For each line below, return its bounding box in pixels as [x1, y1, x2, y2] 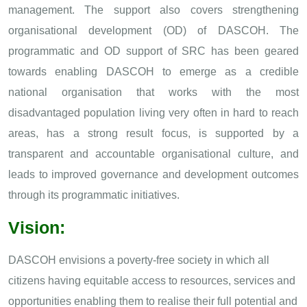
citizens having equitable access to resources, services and [8, 274, 295, 286]
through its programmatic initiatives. [8, 188, 180, 201]
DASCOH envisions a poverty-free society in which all [8, 254, 269, 266]
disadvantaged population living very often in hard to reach [8, 106, 299, 119]
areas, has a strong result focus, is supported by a [8, 127, 299, 139]
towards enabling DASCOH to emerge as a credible [8, 65, 299, 77]
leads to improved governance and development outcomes [8, 168, 299, 180]
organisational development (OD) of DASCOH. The [8, 24, 299, 36]
